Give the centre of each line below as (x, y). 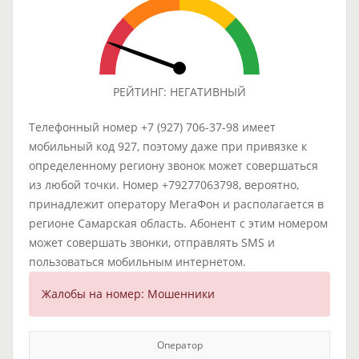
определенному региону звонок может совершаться (173, 165)
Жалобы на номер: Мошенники (128, 294)
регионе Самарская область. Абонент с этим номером (178, 223)
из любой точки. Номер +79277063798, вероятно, (164, 185)
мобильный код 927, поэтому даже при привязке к (168, 146)
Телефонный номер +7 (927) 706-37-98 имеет (152, 127)
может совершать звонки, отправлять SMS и (152, 242)
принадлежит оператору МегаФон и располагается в (176, 204)
